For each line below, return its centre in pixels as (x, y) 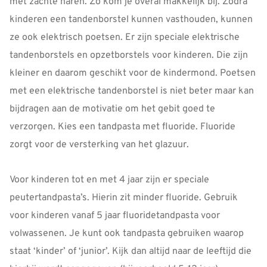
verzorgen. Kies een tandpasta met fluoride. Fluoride (122, 127)
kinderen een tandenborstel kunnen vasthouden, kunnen (131, 20)
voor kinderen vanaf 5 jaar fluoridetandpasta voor (115, 216)
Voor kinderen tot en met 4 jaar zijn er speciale (109, 180)
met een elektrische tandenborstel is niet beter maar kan (132, 91)
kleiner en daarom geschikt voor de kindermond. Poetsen (133, 74)
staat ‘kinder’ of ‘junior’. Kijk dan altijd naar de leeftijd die (131, 252)
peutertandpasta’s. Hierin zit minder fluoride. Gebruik (124, 198)
